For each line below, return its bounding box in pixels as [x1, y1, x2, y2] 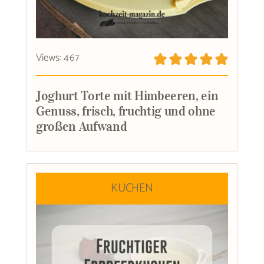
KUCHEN [111, 179, 153, 199]
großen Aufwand [35, 118, 127, 135]
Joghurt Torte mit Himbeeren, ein [35, 87, 219, 104]
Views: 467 [35, 49, 79, 67]
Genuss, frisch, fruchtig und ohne [35, 103, 216, 120]
